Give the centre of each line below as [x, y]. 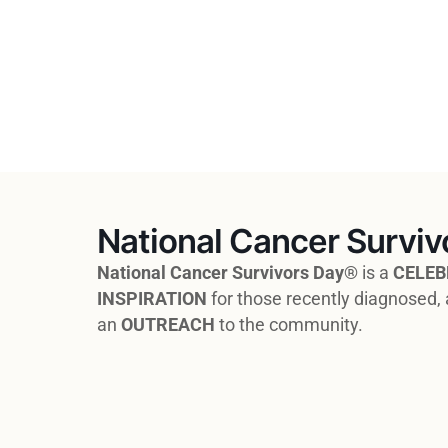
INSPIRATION [152, 299]
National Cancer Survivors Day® [227, 273]
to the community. [289, 325]
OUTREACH [168, 325]
